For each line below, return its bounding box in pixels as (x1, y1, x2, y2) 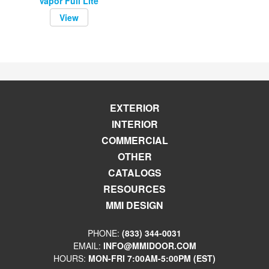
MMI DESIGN (106, 198, 163, 212)
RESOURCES (103, 182, 166, 196)
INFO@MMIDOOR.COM (103, 240, 196, 252)
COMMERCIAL (101, 133, 168, 147)
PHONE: (88, 227, 122, 239)
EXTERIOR (109, 101, 160, 115)
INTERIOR (111, 117, 158, 131)
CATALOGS (107, 166, 162, 180)
